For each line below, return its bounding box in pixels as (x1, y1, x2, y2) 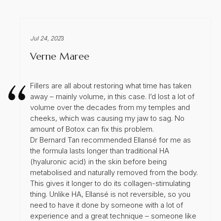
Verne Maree (30, 50, 89, 63)
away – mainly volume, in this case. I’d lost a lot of (30, 91, 194, 101)
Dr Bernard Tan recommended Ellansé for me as (30, 135, 191, 145)
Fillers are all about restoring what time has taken (30, 80, 191, 90)
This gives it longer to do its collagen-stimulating (30, 178, 190, 188)
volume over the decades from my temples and (30, 102, 190, 112)
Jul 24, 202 (30, 34, 61, 42)
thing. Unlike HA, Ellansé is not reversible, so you (30, 189, 190, 199)
